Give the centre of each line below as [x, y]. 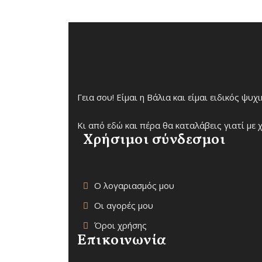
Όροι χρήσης [120, 225]
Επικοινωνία [122, 241]
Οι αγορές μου [124, 205]
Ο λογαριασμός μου [134, 185]
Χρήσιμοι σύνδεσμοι [154, 140]
